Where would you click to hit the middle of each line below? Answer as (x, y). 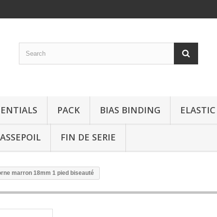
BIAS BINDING (130, 110)
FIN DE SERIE (88, 137)
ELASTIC (198, 110)
